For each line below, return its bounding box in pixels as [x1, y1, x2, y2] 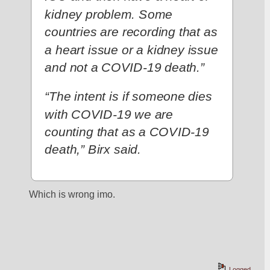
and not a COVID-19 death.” [45, 60, 205, 75]
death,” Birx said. [45, 142, 142, 157]
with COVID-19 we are [45, 107, 174, 122]
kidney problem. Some [45, 7, 173, 22]
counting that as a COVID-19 [45, 124, 210, 139]
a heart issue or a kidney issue [45, 42, 218, 57]
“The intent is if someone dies [45, 89, 213, 104]
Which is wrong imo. [29, 189, 118, 199]
